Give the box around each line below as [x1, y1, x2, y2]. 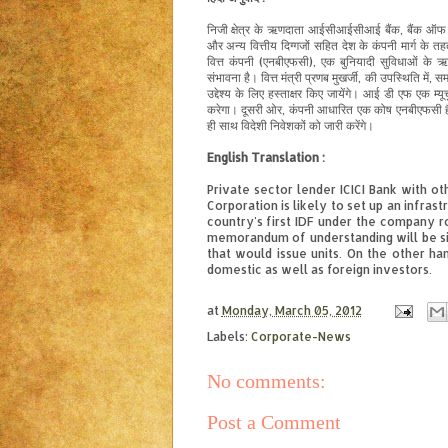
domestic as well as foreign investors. [206, 262, 432, 278]
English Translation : [206, 150, 325, 166]
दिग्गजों [280, 38, 310, 54]
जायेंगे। [326, 86, 359, 102]
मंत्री [281, 70, 303, 86]
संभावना [206, 70, 241, 86]
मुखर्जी [332, 70, 359, 86]
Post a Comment [206, 411, 341, 434]
